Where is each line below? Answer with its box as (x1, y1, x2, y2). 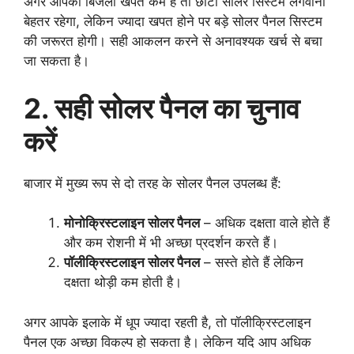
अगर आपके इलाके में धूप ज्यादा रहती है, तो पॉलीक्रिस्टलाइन (24, 314, 311, 330)
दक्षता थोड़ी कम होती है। (64, 274, 182, 291)
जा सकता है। (24, 53, 89, 70)
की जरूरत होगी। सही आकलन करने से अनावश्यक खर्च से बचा (24, 33, 322, 50)
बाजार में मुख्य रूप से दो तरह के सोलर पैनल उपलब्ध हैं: (24, 175, 281, 191)
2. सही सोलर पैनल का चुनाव (24, 91, 299, 125)
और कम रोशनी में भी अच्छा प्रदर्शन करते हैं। (64, 235, 278, 251)
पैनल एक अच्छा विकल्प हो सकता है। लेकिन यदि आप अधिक (24, 333, 311, 350)
